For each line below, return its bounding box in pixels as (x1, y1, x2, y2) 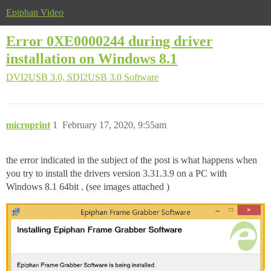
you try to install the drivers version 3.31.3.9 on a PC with (6, 168, 227, 179)
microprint (6, 120, 50, 131)
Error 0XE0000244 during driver (6, 33, 213, 49)
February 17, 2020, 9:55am (62, 120, 166, 131)
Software (124, 72, 158, 83)
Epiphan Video (6, 7, 64, 18)
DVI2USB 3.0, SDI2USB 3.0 (6, 72, 122, 83)
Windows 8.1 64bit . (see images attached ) (6, 181, 169, 192)
